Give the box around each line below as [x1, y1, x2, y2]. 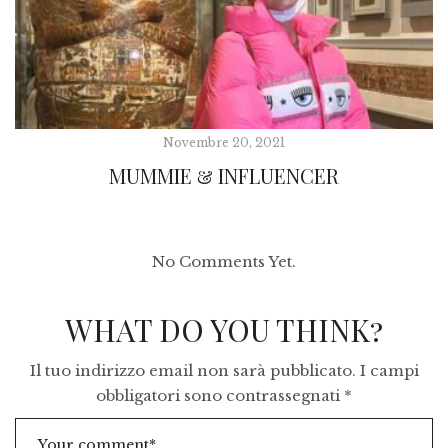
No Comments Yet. [152, 252, 296, 272]
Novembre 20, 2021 [163, 135, 285, 151]
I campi [359, 361, 419, 381]
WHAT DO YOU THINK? [65, 310, 383, 351]
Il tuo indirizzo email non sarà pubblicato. [29, 361, 356, 381]
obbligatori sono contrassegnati [96, 386, 344, 406]
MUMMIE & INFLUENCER [109, 162, 339, 190]
